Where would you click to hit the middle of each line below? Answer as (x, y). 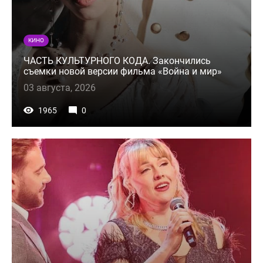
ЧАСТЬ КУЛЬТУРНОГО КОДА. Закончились (117, 61)
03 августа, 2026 (60, 88)
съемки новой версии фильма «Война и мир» (123, 72)
